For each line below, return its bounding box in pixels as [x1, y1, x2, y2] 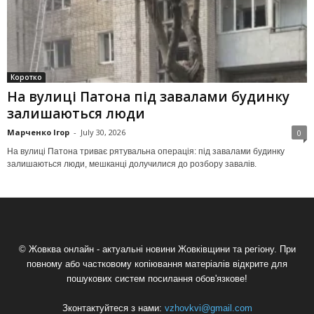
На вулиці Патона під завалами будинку [7, 87, 289, 106]
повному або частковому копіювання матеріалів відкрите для [27, 258, 287, 269]
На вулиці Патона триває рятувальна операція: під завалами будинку [7, 146, 285, 156]
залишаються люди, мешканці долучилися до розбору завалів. [7, 158, 257, 169]
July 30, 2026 [81, 126, 125, 137]
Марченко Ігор [7, 126, 69, 137]
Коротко [11, 71, 42, 82]
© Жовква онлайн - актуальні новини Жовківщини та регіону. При [18, 243, 296, 254]
